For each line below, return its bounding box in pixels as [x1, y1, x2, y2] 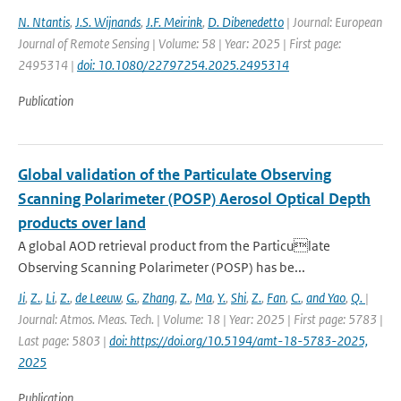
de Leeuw [75, 289, 121, 306]
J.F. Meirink [146, 13, 202, 30]
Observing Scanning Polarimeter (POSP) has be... [18, 259, 305, 276]
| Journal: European [284, 13, 382, 30]
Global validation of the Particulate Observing [18, 165, 331, 184]
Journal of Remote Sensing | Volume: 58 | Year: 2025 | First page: [18, 35, 341, 52]
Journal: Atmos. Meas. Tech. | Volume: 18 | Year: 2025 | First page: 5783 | [18, 311, 383, 328]
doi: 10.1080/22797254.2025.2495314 [77, 56, 289, 73]
